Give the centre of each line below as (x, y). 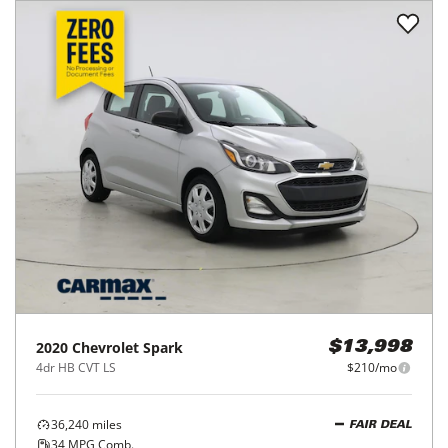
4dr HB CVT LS (76, 367)
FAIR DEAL (380, 425)
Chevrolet (105, 347)
